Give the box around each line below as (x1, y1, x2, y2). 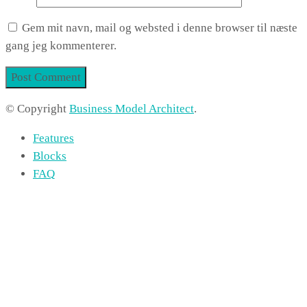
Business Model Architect (69, 101, 194, 115)
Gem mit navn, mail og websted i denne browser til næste (22, 21, 297, 34)
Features (33, 131, 74, 145)
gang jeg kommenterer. (5, 38, 116, 52)
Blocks (33, 149, 66, 162)
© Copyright (5, 101, 69, 115)
